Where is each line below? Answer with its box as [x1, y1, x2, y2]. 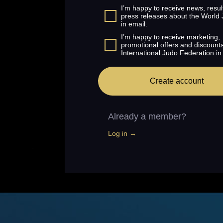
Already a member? [108, 111, 186, 121]
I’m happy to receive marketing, [121, 33, 220, 41]
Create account [150, 77, 204, 85]
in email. [121, 20, 147, 28]
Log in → [108, 129, 136, 137]
